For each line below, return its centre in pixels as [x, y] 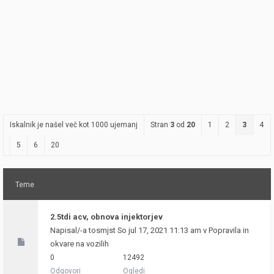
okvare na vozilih [80, 244]
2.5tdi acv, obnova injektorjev [106, 217]
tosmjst [102, 230]
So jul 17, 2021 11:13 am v [162, 230]
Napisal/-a [69, 230]
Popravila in [229, 230]
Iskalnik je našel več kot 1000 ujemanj [74, 125]
